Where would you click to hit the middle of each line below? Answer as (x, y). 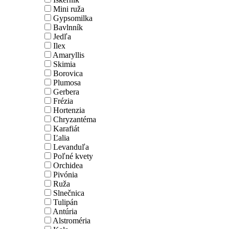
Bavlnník (68, 28)
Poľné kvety (73, 156)
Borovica (68, 74)
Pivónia (65, 175)
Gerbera (66, 92)
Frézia (63, 101)
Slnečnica (69, 193)
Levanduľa (71, 147)
